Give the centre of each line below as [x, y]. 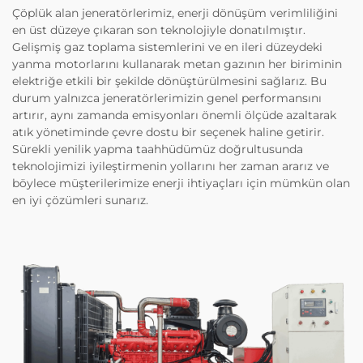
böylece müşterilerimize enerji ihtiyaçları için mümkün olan [181, 183]
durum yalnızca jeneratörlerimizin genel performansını [167, 98]
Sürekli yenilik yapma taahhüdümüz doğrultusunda [158, 149]
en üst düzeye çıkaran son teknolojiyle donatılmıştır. [159, 30]
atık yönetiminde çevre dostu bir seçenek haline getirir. [168, 132]
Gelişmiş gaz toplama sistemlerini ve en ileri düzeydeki [167, 47]
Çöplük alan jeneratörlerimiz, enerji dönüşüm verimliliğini [175, 13]
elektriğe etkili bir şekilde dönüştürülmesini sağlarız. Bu [169, 81]
